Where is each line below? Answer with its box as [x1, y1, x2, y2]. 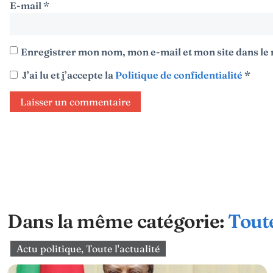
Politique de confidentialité [115, 69, 244, 82]
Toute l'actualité [86, 243, 160, 255]
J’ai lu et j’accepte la [22, 69, 115, 82]
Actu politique [16, 243, 81, 255]
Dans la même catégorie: [7, 210, 228, 233]
